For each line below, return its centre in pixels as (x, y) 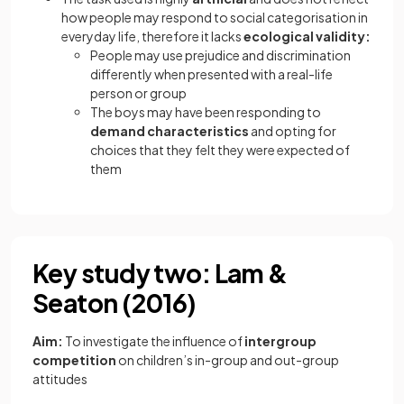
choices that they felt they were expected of (220, 150)
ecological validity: (307, 36)
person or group (138, 93)
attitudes (60, 379)
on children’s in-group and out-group (229, 360)
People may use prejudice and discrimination (220, 55)
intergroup (280, 341)
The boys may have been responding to (206, 112)
